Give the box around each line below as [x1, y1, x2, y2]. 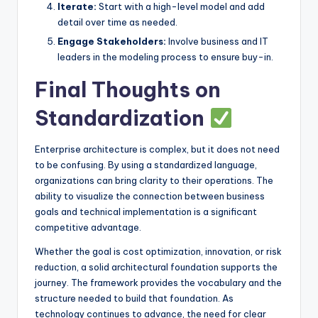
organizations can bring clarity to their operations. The [35, 175, 273, 187]
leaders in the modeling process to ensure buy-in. [57, 51, 273, 63]
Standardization [35, 105, 209, 132]
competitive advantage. [35, 221, 141, 234]
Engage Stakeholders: [57, 35, 166, 48]
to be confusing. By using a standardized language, [35, 159, 257, 171]
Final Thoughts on [35, 77, 221, 104]
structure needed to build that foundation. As [35, 292, 234, 305]
